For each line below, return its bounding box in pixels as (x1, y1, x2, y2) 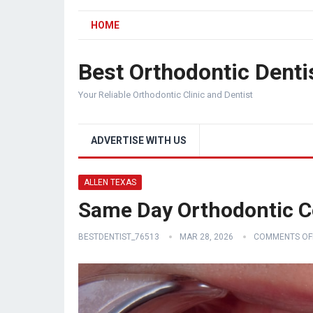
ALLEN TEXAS (84, 177, 136, 187)
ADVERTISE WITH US (91, 135, 187, 146)
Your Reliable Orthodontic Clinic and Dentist (78, 89, 253, 100)
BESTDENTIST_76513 (78, 232, 159, 242)
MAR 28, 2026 (180, 232, 233, 242)
